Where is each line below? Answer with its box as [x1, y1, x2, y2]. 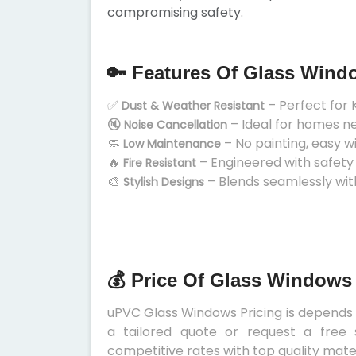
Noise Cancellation [124, 117, 227, 133]
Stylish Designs [123, 174, 204, 190]
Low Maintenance [123, 136, 221, 152]
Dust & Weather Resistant [122, 98, 265, 114]
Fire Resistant [123, 155, 196, 171]
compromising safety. [107, 3, 243, 21]
